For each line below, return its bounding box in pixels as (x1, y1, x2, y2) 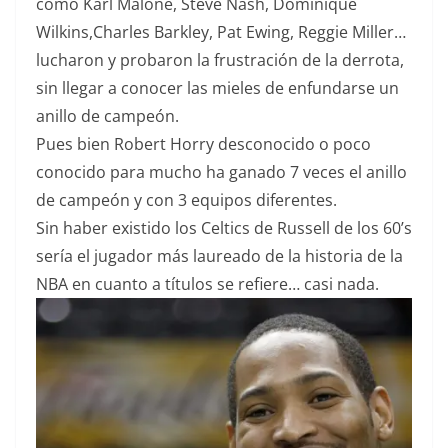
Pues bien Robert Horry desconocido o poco (36, 133, 371, 156)
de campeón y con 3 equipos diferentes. (36, 189, 337, 212)
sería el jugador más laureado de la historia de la (36, 245, 403, 268)
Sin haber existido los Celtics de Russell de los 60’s (36, 217, 412, 240)
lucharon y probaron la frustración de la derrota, (36, 49, 404, 72)
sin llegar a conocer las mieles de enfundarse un (36, 77, 399, 100)
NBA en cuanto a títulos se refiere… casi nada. (36, 273, 379, 296)
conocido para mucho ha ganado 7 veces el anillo (36, 161, 407, 184)
